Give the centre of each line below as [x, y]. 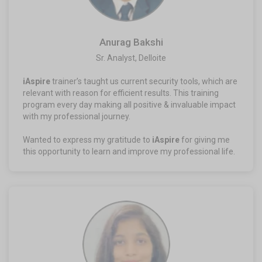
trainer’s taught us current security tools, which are [144, 81]
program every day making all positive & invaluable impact [129, 104]
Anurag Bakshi [131, 42]
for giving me [206, 139]
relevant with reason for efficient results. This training [121, 93]
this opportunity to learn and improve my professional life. [129, 151]
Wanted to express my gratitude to [87, 139]
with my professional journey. [77, 116]
